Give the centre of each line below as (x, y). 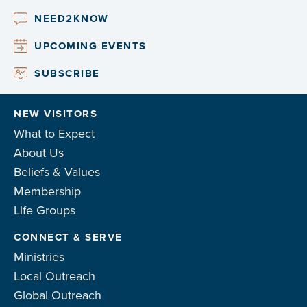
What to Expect (54, 134)
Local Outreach (54, 277)
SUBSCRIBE (67, 74)
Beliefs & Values (57, 172)
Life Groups (45, 211)
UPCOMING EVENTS (90, 46)
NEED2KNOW (72, 19)
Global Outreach (58, 296)
